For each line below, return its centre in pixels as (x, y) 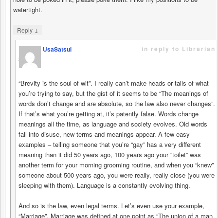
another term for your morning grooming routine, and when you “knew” (116, 165)
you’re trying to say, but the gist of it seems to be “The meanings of (113, 93)
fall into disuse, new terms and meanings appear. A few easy (104, 134)
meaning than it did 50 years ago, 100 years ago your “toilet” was (110, 155)
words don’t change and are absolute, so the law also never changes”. (117, 104)
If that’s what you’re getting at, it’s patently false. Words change (109, 114)
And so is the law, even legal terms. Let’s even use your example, (111, 206)
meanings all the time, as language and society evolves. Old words (113, 124)
